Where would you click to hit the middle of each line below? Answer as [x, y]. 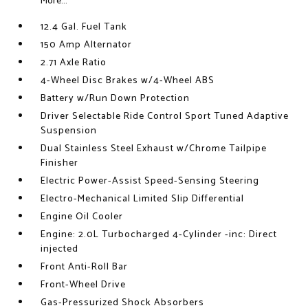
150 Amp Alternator [87, 45]
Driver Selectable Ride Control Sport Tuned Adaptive [165, 117]
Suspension [69, 131]
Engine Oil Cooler [82, 217]
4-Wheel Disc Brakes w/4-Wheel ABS [128, 81]
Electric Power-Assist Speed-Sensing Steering [150, 181]
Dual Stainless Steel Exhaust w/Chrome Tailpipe [154, 149]
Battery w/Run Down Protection [115, 99]
